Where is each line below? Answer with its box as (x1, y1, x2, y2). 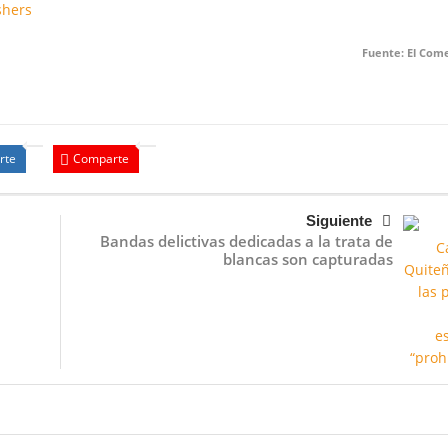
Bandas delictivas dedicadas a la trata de (99, 231, 393, 252)
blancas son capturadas (222, 249, 393, 270)
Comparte (72, 150, 129, 168)
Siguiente (305, 212, 372, 230)
